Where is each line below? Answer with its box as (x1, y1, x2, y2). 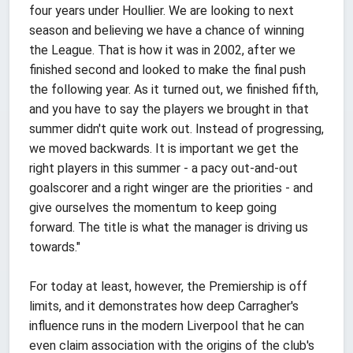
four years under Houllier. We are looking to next (29, 2, 294, 18)
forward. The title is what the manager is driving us (29, 219, 308, 235)
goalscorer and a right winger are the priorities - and (29, 180, 313, 195)
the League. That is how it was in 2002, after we (29, 42, 295, 58)
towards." (29, 239, 80, 255)
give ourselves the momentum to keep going (29, 199, 277, 215)
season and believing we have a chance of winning (29, 22, 304, 38)
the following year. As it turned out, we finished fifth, (29, 81, 318, 97)
